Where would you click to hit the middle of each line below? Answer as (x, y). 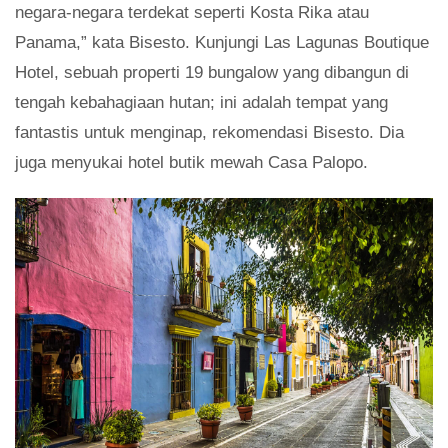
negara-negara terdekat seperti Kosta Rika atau (192, 12)
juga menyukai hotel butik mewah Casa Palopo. (191, 162)
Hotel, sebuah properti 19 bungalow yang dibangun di (212, 72)
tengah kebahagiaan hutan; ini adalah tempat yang (201, 102)
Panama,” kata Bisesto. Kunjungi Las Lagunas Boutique (222, 42)
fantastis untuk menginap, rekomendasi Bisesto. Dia (209, 132)
